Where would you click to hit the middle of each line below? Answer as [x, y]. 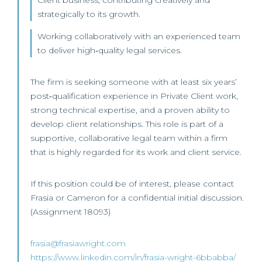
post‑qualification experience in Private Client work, [134, 96]
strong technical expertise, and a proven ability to [130, 110]
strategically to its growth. [89, 14]
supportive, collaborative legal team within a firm [129, 138]
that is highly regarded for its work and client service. [136, 152]
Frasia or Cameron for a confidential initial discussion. [137, 198]
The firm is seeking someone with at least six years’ [134, 82]
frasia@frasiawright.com [78, 243]
